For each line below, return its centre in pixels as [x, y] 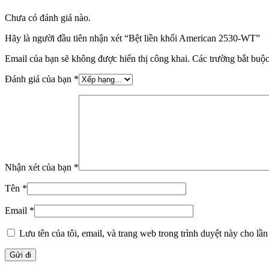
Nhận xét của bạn [39, 167]
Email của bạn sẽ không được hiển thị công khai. [97, 58]
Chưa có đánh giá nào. [48, 17]
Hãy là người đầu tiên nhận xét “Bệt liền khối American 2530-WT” [132, 38]
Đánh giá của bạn [39, 79]
